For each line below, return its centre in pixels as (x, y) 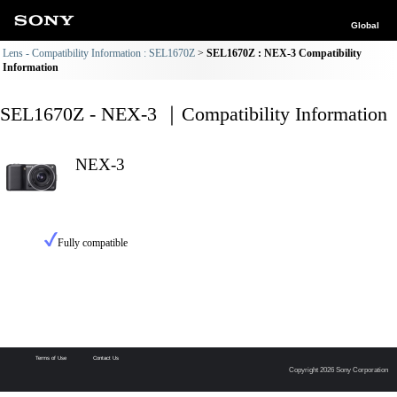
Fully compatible (93, 243)
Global (365, 25)
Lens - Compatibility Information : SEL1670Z (99, 53)
